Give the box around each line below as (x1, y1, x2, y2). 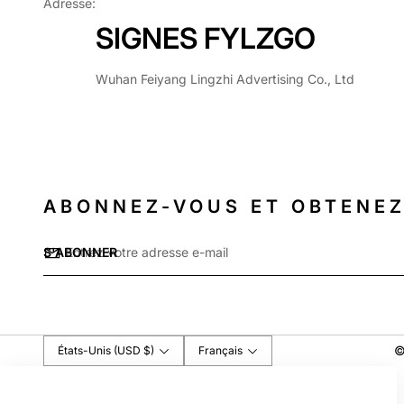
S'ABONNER (43, 244, 117, 261)
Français (198, 343, 243, 357)
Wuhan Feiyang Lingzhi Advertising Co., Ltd (96, 70, 354, 87)
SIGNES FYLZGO (96, 20, 316, 56)
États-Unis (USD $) (143, 343, 154, 357)
